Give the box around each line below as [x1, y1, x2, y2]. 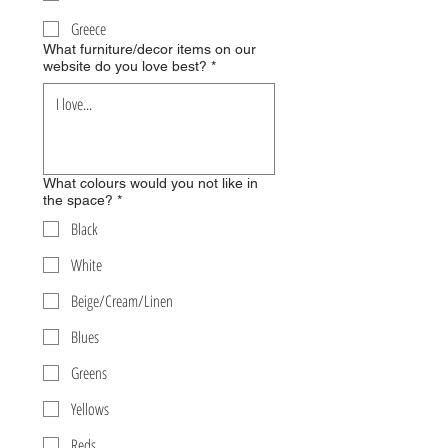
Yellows [71, 398, 109, 421]
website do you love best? [43, 58, 207, 75]
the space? [43, 192, 113, 209]
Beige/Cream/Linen [71, 290, 173, 313]
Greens [71, 362, 107, 385]
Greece [71, 18, 106, 41]
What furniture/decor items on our [43, 41, 256, 58]
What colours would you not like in [43, 175, 258, 192]
